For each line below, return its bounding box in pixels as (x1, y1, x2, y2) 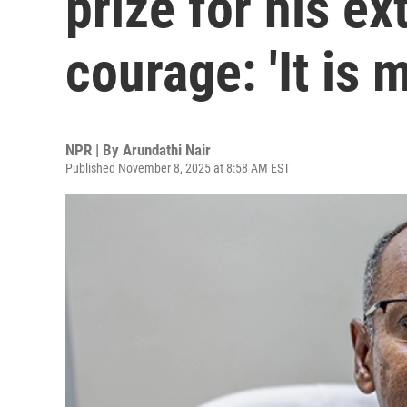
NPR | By (65, 141, 123, 159)
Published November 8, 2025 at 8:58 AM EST (65, 161, 290, 175)
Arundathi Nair (123, 141, 211, 159)
